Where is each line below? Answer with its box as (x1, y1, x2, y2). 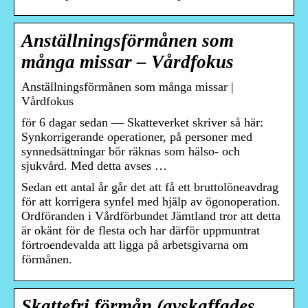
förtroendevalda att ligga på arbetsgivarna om (21, 238, 248, 252)
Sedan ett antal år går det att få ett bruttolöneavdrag (21, 180, 278, 195)
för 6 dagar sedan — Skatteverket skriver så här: (21, 115, 263, 130)
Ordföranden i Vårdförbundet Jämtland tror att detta (21, 209, 280, 223)
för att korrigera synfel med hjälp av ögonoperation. (21, 195, 280, 209)
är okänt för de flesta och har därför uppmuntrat (21, 223, 260, 238)
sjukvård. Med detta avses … (21, 159, 167, 173)
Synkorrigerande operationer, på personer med (21, 130, 252, 144)
